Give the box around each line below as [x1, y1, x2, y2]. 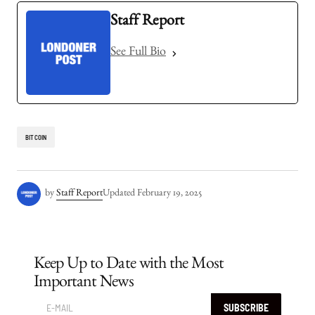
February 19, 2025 [137, 189, 202, 200]
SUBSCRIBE [224, 302, 269, 314]
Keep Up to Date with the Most [34, 257, 224, 274]
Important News [34, 276, 134, 292]
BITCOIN [25, 133, 47, 141]
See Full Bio [110, 47, 166, 60]
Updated [103, 189, 135, 200]
